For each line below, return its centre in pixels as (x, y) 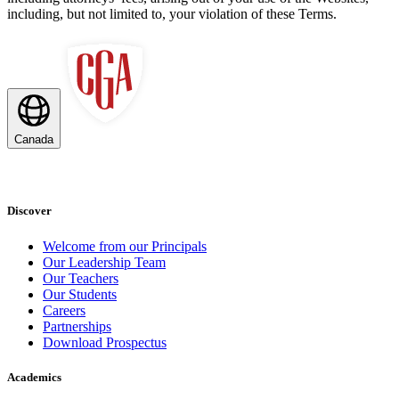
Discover (29, 211)
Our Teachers (81, 278)
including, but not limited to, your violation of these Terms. (172, 14)
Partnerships (77, 326)
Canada (34, 140)
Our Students (80, 294)
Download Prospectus (105, 342)
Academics (34, 377)
